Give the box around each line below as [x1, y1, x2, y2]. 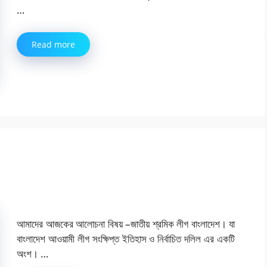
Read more [32, 39, 75, 51]
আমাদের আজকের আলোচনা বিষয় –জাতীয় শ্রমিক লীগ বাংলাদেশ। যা [17, 217, 235, 231]
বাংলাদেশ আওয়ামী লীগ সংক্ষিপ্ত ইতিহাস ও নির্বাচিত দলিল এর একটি [17, 232, 235, 246]
